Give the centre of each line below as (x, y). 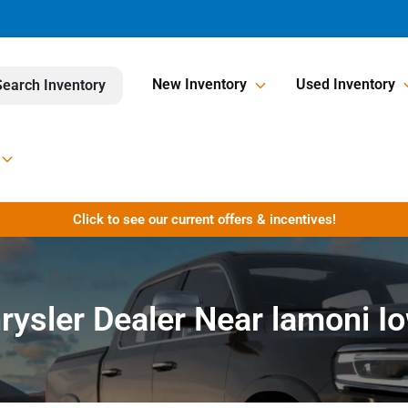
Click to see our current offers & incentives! (204, 219)
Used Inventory (346, 85)
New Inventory (199, 85)
